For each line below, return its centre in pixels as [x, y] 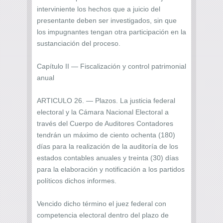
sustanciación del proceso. [79, 43]
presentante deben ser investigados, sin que [107, 20]
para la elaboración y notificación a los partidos [111, 169]
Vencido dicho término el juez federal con [102, 203]
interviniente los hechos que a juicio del [99, 9]
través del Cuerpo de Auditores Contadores [105, 123]
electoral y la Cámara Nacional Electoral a [103, 112]
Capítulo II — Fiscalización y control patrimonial [111, 66]
